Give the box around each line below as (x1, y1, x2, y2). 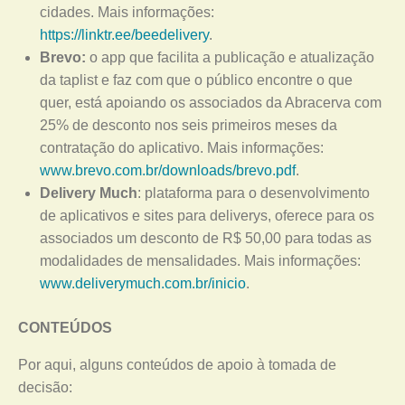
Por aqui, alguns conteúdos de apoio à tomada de (18, 357, 336, 372)
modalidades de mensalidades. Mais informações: (40, 253, 361, 268)
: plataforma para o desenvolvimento (137, 185, 370, 201)
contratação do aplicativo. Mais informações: (40, 140, 324, 155)
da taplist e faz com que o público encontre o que (40, 72, 353, 88)
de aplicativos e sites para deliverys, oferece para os (40, 208, 374, 223)
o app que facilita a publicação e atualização (86, 50, 374, 65)
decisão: (18, 380, 72, 395)
